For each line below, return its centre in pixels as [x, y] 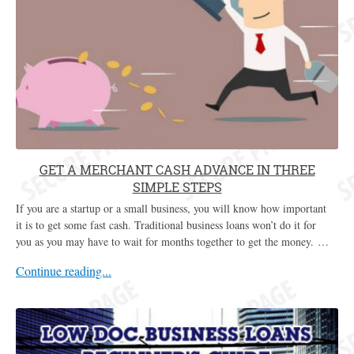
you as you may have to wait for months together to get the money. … [172, 241]
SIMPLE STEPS [177, 186]
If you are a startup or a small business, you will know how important [171, 208]
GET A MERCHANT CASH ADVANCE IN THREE [177, 169]
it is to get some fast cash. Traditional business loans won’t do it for [166, 224]
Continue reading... [64, 270]
